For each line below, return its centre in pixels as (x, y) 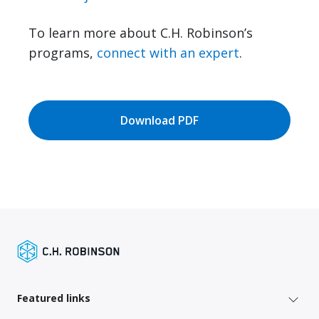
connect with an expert (168, 52)
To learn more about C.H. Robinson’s (141, 32)
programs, (63, 52)
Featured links (54, 298)
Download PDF (159, 120)
